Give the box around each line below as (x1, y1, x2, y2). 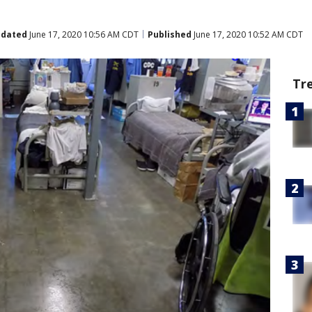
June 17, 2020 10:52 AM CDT (192, 28, 303, 40)
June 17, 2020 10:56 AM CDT (27, 28, 139, 40)
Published (148, 28, 192, 40)
